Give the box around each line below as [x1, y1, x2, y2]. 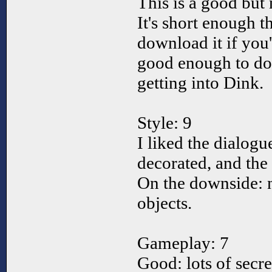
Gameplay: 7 [137, 233, 229, 253]
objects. [137, 193, 192, 213]
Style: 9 [137, 113, 192, 133]
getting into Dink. [137, 73, 263, 93]
